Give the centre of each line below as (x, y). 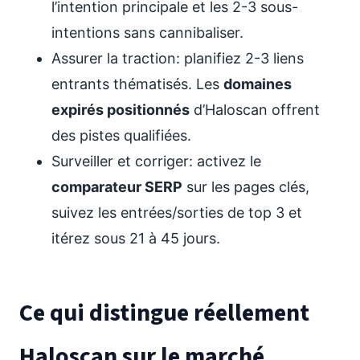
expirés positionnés (121, 110)
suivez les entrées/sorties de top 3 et (177, 213)
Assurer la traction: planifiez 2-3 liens (178, 58)
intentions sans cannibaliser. (147, 33)
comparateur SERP (117, 187)
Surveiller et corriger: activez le (156, 161)
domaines (258, 84)
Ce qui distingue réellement (164, 313)
